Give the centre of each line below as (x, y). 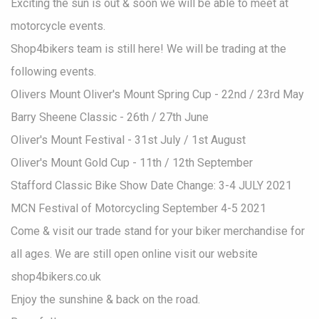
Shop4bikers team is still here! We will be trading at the (148, 48)
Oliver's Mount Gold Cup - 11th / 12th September (132, 162)
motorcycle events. (58, 26)
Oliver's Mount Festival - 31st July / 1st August (128, 140)
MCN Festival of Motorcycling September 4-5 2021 (138, 208)
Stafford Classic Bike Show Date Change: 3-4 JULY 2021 (151, 185)
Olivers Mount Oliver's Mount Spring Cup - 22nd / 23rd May (157, 94)
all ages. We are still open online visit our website (134, 253)
